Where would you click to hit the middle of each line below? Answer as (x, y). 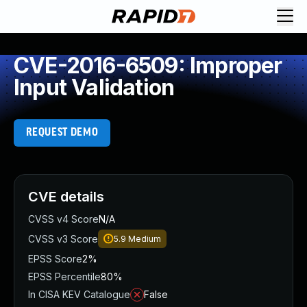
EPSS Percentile (64, 277)
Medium (145, 239)
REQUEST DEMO (62, 133)
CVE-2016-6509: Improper (148, 65)
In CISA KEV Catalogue (79, 294)
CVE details (66, 197)
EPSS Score (55, 259)
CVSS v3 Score (63, 239)
